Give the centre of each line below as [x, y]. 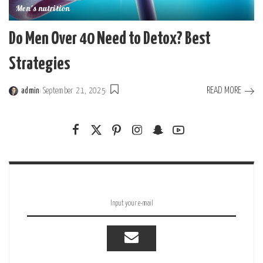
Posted [20, 97]
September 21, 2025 [74, 91]
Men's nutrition [43, 9]
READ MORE [224, 91]
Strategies [39, 64]
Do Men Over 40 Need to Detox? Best [110, 39]
